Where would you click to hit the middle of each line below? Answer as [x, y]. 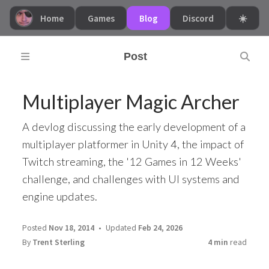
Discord [198, 18]
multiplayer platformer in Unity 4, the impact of [133, 144]
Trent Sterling [58, 242]
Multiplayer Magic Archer [131, 102]
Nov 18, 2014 [71, 227]
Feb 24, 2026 [160, 227]
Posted [35, 227]
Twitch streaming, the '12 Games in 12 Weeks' [131, 162]
